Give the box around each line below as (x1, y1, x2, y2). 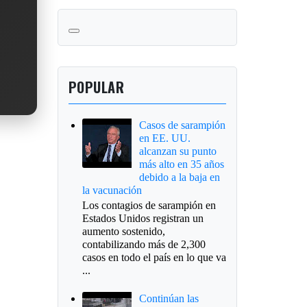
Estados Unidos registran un (82, 212, 204, 224)
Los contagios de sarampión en (82, 199, 216, 211)
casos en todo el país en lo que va (82, 251, 226, 263)
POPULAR (68, 76, 124, 97)
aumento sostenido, (82, 225, 165, 237)
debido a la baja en (138, 171, 220, 183)
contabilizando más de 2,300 (82, 238, 206, 250)
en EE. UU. (138, 132, 191, 144)
